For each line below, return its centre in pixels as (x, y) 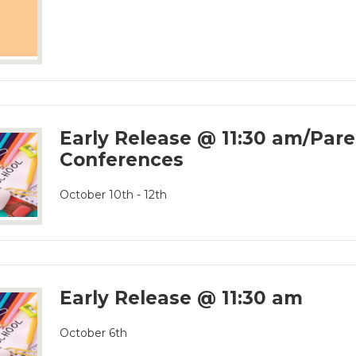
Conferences (122, 159)
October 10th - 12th (114, 194)
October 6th (94, 333)
